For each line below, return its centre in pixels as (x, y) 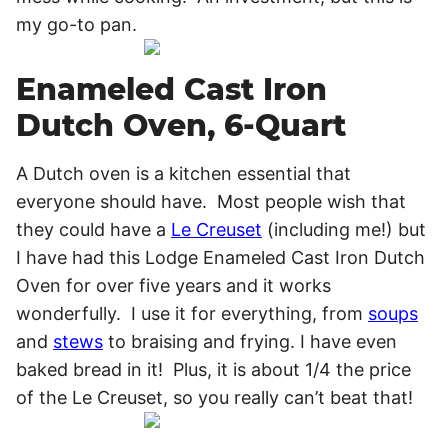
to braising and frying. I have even (250, 341)
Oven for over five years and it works (173, 285)
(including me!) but (344, 229)
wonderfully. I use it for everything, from (192, 313)
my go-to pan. (76, 24)
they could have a (93, 229)
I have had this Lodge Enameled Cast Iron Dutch (220, 257)
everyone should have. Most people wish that (211, 201)
